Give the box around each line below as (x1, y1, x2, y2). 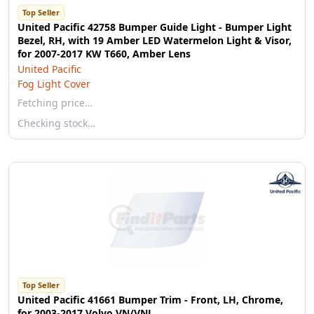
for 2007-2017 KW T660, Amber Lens (18, 47, 191, 60)
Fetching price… (18, 96, 93, 109)
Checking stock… (18, 116, 95, 130)
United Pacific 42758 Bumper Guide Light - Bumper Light (18, 20, 292, 34)
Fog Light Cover (18, 77, 90, 90)
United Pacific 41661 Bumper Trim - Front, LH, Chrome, (18, 293, 283, 306)
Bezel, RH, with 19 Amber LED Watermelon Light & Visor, (18, 34, 292, 47)
